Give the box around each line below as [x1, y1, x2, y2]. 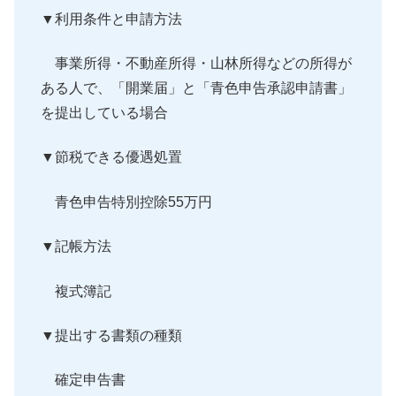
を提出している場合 [41, 105, 168, 121]
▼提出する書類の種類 [41, 328, 182, 343]
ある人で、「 [41, 80, 126, 96]
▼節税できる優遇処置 [41, 149, 182, 165]
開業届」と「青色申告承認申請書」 [126, 80, 352, 96]
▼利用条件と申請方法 [41, 11, 182, 27]
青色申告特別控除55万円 [41, 194, 212, 209]
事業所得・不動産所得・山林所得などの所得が [41, 56, 352, 72]
